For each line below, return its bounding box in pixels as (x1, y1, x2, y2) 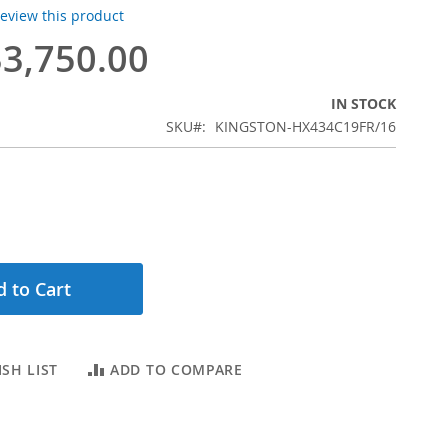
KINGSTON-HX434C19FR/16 (215, 117, 396, 136)
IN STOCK (331, 94, 396, 113)
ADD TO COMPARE (110, 360, 243, 379)
